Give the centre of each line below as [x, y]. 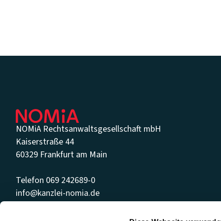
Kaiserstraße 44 [45, 142]
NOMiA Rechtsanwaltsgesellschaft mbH [88, 129]
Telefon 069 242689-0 [55, 180]
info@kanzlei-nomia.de [57, 193]
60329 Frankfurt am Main [61, 154]
